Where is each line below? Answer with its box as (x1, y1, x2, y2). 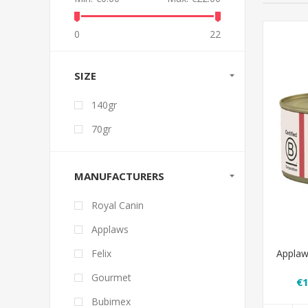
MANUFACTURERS (74, 169, 164, 183)
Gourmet (91, 271, 131, 284)
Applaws (91, 223, 129, 236)
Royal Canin (91, 199, 144, 212)
